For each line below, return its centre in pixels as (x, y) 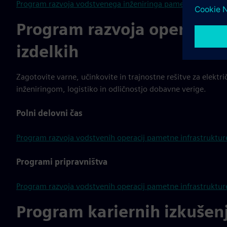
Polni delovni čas (49, 113)
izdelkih (47, 51)
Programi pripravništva (62, 162)
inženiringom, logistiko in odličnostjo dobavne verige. (111, 89)
